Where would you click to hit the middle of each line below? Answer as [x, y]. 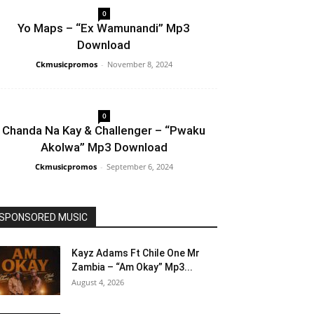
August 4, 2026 [98, 282]
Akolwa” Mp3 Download [104, 148]
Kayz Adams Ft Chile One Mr [136, 253]
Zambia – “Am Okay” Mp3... [132, 267]
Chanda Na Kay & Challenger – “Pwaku [104, 131]
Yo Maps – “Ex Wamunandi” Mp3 [104, 28]
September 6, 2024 [139, 167]
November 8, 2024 [139, 64]
